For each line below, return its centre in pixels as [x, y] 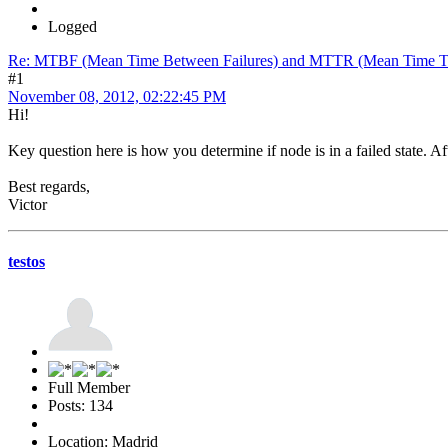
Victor [27, 204]
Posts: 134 [80, 406]
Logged [72, 26]
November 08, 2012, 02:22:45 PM [117, 96]
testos [26, 261]
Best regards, [49, 186]
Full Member [89, 388]
